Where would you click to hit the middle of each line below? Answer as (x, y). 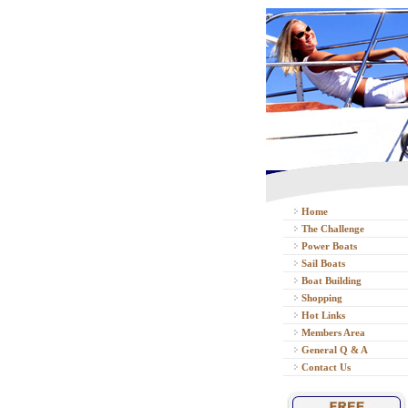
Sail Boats (323, 263)
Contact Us (326, 367)
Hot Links (323, 315)
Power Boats (329, 246)
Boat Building (331, 280)
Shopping (322, 298)
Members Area (333, 332)
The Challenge (333, 229)
